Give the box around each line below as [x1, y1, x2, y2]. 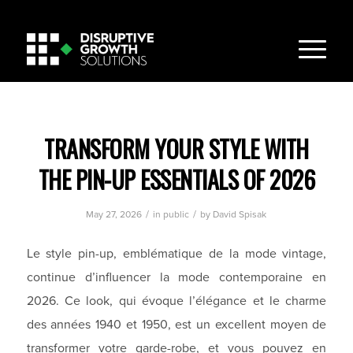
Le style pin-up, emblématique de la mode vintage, [26, 243, 327, 262]
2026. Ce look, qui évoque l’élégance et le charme [26, 291, 327, 310]
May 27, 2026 [86, 207, 143, 221]
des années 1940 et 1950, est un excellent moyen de [26, 314, 327, 333]
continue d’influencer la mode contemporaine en [26, 267, 327, 286]
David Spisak [213, 207, 267, 221]
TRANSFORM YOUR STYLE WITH [44, 131, 309, 166]
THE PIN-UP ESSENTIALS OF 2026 [38, 162, 315, 197]
